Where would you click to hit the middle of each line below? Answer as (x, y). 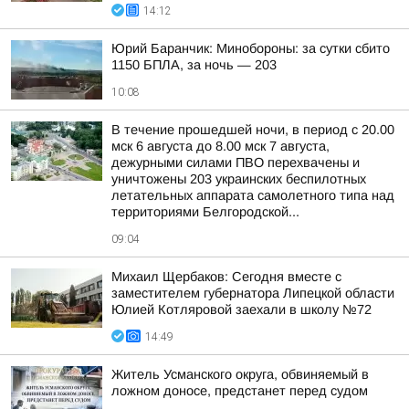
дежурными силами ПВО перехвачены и (236, 163)
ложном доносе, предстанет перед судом (240, 391)
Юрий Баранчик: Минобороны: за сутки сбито (251, 48)
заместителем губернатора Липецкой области (253, 293)
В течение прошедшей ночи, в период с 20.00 (253, 130)
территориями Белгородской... (205, 212)
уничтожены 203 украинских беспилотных (239, 179)
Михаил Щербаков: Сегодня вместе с (226, 277)
